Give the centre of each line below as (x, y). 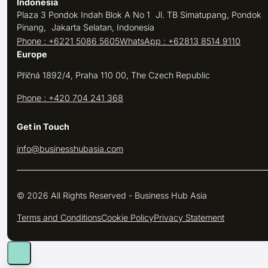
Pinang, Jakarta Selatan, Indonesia (86, 28)
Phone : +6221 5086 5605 (68, 41)
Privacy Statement (189, 217)
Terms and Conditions (59, 217)
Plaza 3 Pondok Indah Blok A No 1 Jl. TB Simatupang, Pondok (139, 15)
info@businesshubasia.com (70, 149)
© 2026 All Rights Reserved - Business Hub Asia (112, 195)
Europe (32, 54)
